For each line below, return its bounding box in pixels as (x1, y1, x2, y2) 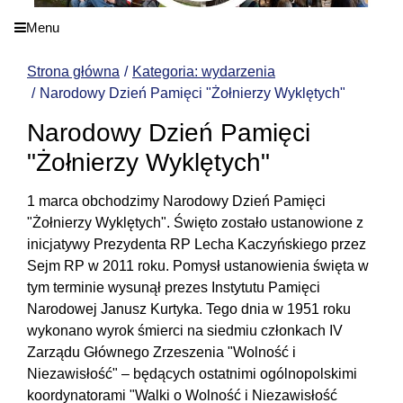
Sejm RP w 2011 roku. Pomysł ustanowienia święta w (27, 257, 369, 273)
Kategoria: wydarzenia (132, 63, 275, 79)
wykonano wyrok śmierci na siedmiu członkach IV (27, 322, 343, 338)
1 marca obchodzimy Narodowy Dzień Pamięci (27, 193, 326, 209)
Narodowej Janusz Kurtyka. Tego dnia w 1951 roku (27, 300, 351, 317)
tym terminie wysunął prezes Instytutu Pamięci (27, 279, 320, 295)
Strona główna (27, 63, 120, 79)
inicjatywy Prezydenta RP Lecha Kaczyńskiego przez (27, 236, 366, 252)
